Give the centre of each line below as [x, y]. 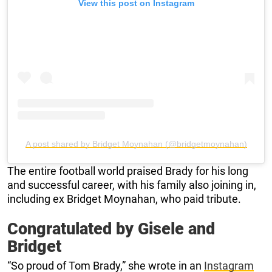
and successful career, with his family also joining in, [132, 185]
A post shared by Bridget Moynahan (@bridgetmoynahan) [136, 144]
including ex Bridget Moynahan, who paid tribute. [124, 199]
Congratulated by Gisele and [111, 229]
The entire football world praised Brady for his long [128, 171]
